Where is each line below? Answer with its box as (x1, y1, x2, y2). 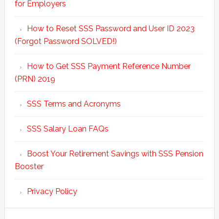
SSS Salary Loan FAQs (26, 124, 109, 133)
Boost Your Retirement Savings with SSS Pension (26, 149, 203, 158)
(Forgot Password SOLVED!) (14, 36, 117, 46)
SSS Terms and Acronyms (26, 99, 121, 109)
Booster (14, 161, 44, 171)
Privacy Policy (26, 186, 77, 196)
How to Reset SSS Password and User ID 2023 (26, 23, 195, 33)
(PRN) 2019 (14, 74, 55, 84)
